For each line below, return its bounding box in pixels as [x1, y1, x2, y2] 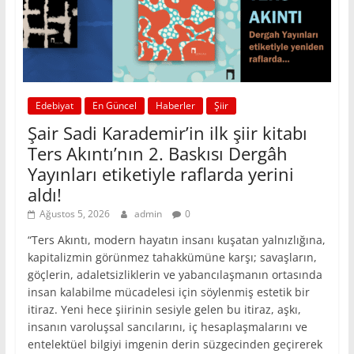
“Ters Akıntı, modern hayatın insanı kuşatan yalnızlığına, [27, 232, 326, 248]
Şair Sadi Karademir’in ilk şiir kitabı [27, 121, 307, 145]
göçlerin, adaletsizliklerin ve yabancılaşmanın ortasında [27, 267, 322, 283]
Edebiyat [35, 99, 73, 113]
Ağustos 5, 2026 [39, 207, 110, 221]
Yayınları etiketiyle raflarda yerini [27, 162, 294, 186]
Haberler [155, 99, 195, 113]
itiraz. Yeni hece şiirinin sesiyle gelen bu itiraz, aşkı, [27, 302, 301, 318]
